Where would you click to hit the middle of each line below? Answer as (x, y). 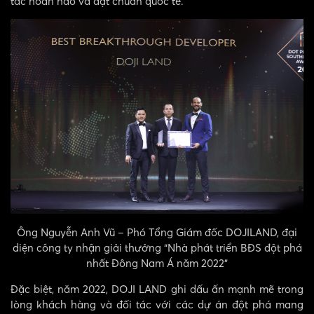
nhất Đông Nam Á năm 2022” (157, 263)
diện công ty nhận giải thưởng (88, 248)
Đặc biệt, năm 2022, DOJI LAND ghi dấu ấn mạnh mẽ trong (157, 289)
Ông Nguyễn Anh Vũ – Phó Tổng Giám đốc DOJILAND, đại (157, 232)
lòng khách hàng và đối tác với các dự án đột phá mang (157, 305)
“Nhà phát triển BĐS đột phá (233, 248)
